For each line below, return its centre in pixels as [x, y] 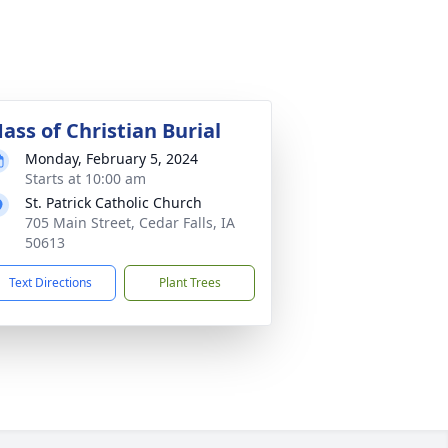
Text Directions [50, 282]
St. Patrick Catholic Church [113, 202]
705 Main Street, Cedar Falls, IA [130, 222]
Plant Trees [189, 282]
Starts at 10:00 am [85, 178]
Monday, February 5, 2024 [111, 158]
